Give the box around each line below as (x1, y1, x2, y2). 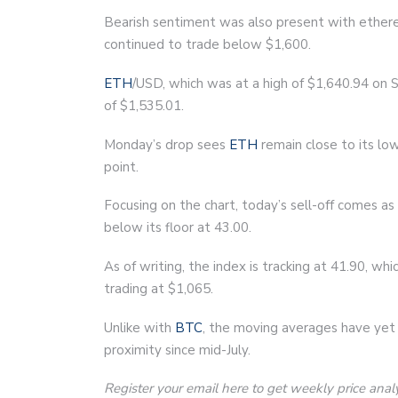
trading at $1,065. (104, 279, 213, 298)
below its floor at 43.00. (104, 218, 251, 236)
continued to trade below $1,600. (104, 35, 311, 53)
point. (104, 157, 139, 176)
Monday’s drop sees (104, 135, 229, 154)
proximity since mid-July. (104, 340, 251, 359)
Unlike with (104, 318, 175, 337)
